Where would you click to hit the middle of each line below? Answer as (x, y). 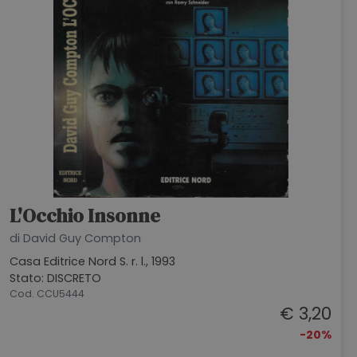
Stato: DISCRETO (55, 278)
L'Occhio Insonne (85, 216)
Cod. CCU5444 (47, 294)
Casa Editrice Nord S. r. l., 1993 (92, 261)
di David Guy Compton (75, 238)
